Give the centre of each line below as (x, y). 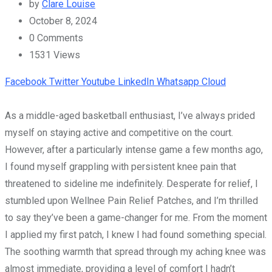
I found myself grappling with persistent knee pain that (121, 167)
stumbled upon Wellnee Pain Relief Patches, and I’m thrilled (131, 201)
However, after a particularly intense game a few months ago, (134, 150)
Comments (59, 38)
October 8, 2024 (63, 21)
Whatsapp (178, 82)
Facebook (26, 82)
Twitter (64, 82)
